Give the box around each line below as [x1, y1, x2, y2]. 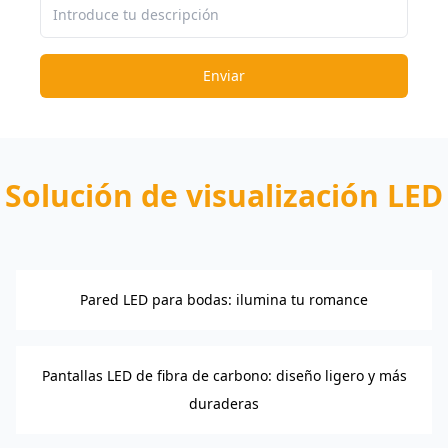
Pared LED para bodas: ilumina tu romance [80, 290, 368, 309]
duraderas [189, 394, 259, 413]
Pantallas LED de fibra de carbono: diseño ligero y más [41, 366, 407, 385]
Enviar [203, 66, 245, 85]
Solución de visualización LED [5, 175, 443, 216]
